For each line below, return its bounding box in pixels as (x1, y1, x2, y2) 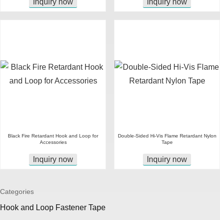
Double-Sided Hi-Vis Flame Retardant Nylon (117, 133, 217, 138)
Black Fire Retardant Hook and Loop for (8, 133, 98, 138)
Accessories (39, 139, 67, 145)
